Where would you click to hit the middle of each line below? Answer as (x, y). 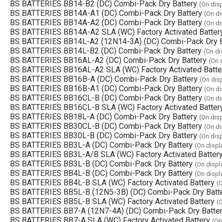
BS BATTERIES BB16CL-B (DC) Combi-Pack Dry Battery (106, 98)
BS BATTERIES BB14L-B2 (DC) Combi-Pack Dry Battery (106, 51)
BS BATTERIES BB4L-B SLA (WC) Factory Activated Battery (112, 182)
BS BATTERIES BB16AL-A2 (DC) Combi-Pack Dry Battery (108, 60)
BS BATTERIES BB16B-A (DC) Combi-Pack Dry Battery (104, 79)
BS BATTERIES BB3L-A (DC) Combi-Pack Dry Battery (101, 145)
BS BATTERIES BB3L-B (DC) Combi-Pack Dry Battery (101, 164)
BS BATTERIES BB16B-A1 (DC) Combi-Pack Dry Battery (106, 88)
